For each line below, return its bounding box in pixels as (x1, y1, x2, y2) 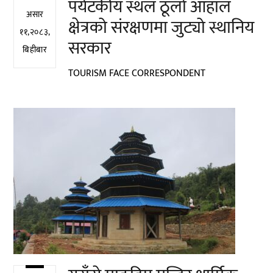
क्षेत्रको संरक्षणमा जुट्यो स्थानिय (68, 13, 255, 43)
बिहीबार (23, 42, 48, 57)
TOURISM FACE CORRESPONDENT (68, 65, 206, 82)
